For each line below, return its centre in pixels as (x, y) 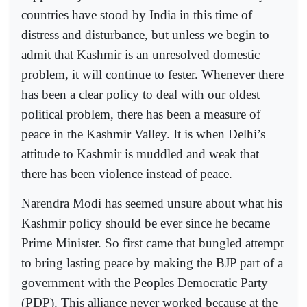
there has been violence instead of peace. (127, 174)
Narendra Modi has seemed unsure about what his (152, 203)
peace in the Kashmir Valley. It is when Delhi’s (143, 134)
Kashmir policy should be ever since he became (146, 223)
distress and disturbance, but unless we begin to (145, 35)
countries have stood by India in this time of (137, 15)
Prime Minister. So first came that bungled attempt (152, 243)
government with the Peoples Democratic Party (145, 282)
